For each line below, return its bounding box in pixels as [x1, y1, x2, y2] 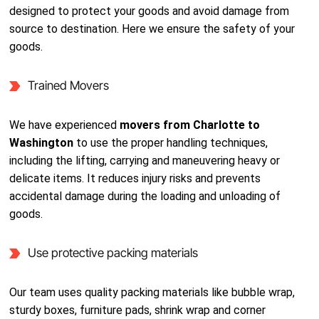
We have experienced [9, 118, 120, 132]
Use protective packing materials [27, 246, 198, 260]
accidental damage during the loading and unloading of [9, 189, 281, 203]
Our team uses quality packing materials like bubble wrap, [9, 286, 296, 299]
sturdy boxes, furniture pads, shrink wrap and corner [9, 303, 266, 317]
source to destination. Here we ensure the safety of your [9, 22, 296, 36]
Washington [9, 136, 74, 150]
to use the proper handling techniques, [73, 136, 268, 150]
